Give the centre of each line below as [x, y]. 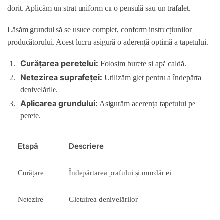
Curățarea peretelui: [59, 64]
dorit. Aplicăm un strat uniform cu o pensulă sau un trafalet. [99, 8]
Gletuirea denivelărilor [103, 200]
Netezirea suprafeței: [61, 77]
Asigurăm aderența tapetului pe [147, 104]
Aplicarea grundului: [59, 103]
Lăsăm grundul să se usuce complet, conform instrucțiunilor [99, 29]
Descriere [86, 146]
